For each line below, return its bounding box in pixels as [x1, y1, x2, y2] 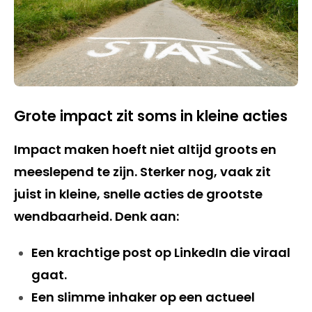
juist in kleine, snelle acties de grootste [14, 185, 263, 203]
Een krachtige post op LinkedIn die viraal [31, 244, 290, 261]
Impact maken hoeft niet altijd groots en [14, 141, 276, 158]
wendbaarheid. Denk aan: [14, 208, 179, 225]
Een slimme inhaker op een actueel [31, 288, 255, 306]
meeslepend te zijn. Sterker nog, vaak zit [14, 163, 271, 180]
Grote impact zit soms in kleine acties [14, 106, 288, 126]
